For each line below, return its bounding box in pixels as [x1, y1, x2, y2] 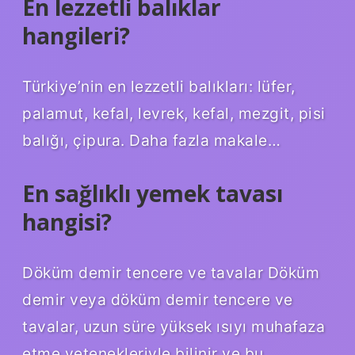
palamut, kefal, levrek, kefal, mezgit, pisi [22, 103, 326, 123]
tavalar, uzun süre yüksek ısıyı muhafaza [22, 316, 325, 336]
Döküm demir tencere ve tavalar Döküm [22, 262, 319, 282]
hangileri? [22, 20, 130, 51]
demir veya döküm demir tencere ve [22, 289, 293, 309]
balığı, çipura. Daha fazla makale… [22, 130, 281, 150]
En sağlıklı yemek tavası [22, 177, 283, 208]
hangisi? [22, 206, 112, 237]
